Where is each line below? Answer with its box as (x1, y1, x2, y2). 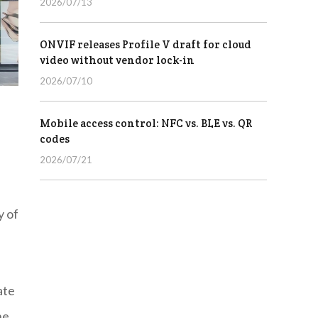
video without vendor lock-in (40, 53, 194, 67)
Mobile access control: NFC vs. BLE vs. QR (40, 116, 252, 131)
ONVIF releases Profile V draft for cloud (40, 38, 251, 52)
